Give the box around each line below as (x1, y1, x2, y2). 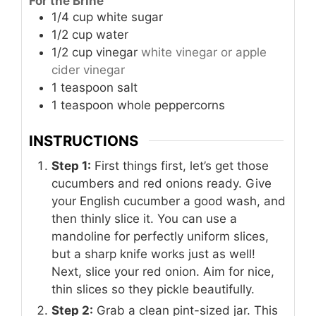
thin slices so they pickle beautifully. (51, 282, 255, 296)
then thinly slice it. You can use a (51, 212, 237, 226)
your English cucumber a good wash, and (51, 194, 286, 208)
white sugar (97, 10, 163, 25)
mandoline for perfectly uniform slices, (51, 229, 269, 243)
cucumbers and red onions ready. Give (51, 176, 272, 190)
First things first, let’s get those (91, 159, 269, 173)
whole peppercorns (117, 98, 225, 113)
